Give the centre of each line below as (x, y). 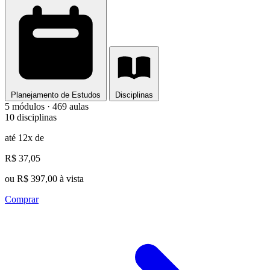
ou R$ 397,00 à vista (44, 179)
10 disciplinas (31, 118)
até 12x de (24, 138)
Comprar (22, 199)
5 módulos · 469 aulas (47, 107)
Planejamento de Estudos (56, 95)
